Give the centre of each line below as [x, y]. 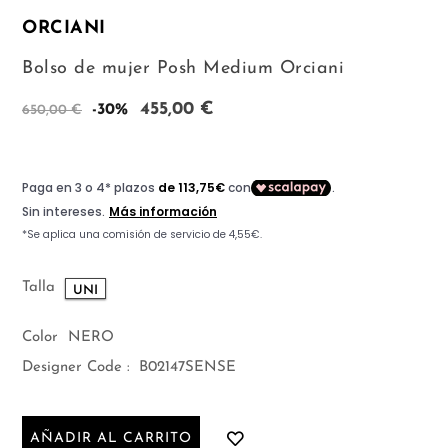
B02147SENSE [185, 368]
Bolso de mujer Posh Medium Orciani [183, 69]
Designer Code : [76, 368]
